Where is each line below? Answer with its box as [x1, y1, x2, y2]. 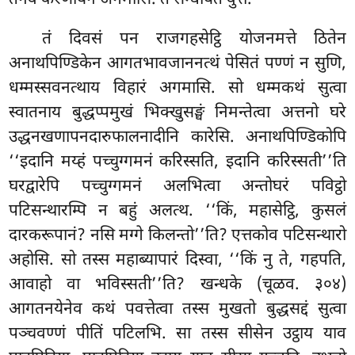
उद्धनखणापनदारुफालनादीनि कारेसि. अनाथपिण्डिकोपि [9, 126, 346, 149]
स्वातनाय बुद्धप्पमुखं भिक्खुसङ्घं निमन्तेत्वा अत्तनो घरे [9, 101, 346, 124]
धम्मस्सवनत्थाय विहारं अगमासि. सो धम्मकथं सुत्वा [9, 77, 346, 100]
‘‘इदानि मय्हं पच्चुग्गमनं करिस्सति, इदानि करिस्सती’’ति [9, 151, 346, 174]
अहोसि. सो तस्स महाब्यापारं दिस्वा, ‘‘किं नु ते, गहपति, [9, 249, 346, 272]
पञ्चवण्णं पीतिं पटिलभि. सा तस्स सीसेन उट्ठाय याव [9, 323, 346, 345]
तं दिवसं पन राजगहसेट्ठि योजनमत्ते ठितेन [42, 28, 346, 51]
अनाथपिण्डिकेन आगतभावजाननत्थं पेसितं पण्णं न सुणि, [9, 52, 346, 75]
